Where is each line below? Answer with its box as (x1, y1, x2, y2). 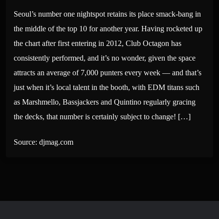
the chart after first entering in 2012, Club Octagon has (14, 39, 181, 47)
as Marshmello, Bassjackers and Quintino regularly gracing (14, 97, 196, 106)
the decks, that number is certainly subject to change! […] (14, 112, 191, 121)
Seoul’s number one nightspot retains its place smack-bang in (14, 9, 201, 18)
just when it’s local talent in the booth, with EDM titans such (14, 83, 199, 91)
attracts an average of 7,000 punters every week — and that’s (14, 68, 201, 77)
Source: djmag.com (14, 138, 73, 147)
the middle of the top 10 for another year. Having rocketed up (14, 24, 202, 33)
